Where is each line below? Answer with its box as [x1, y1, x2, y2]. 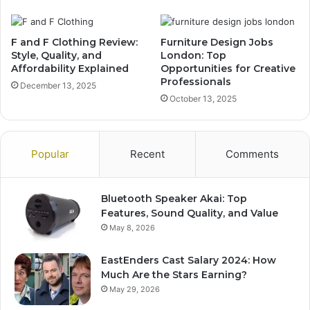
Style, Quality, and [11, 48, 102, 62]
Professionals [161, 75, 231, 88]
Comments [226, 147, 280, 161]
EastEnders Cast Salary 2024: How [101, 253, 276, 266]
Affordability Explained [11, 62, 129, 75]
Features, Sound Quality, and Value [101, 206, 278, 219]
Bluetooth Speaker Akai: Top [101, 192, 247, 205]
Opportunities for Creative [161, 62, 295, 75]
